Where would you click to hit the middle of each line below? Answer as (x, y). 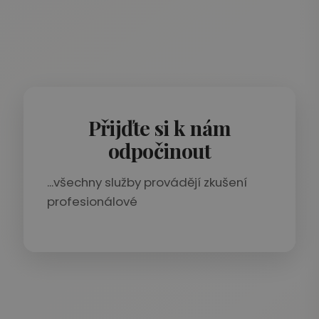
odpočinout (159, 150)
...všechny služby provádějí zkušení (147, 182)
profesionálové (92, 202)
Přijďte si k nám (159, 127)
